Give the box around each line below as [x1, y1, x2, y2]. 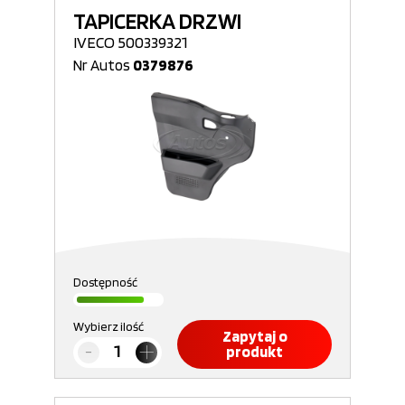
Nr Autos [73, 56, 133, 74]
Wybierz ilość [73, 319, 144, 334]
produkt [226, 343, 283, 361]
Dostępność [73, 275, 137, 289]
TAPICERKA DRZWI [73, 7, 241, 34]
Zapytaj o [221, 327, 287, 345]
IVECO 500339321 [73, 33, 188, 52]
